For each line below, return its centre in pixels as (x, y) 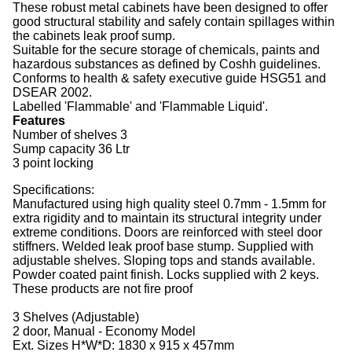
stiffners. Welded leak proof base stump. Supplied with (163, 246)
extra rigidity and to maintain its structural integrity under (167, 218)
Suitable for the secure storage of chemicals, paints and (166, 50)
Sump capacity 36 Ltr (71, 149)
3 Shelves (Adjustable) (76, 317)
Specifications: (53, 190)
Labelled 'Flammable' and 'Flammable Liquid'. (140, 106)
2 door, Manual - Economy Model (104, 331)
